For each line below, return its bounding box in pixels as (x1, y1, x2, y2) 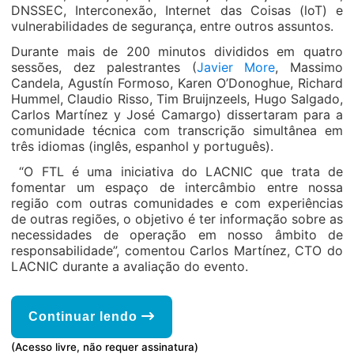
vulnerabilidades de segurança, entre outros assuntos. (11, 18, 333, 34)
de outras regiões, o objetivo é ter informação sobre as (11, 211, 343, 227)
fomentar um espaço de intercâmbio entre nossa (11, 179, 343, 195)
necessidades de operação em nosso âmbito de (11, 227, 343, 243)
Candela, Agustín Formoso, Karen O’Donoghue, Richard (11, 75, 343, 91)
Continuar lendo (28, 310, 141, 323)
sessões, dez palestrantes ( (11, 59, 197, 75)
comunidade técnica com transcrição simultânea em (11, 122, 343, 138)
